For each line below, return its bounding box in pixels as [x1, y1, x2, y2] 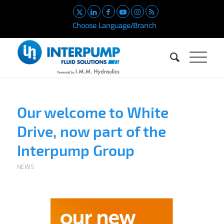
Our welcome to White [16, 103, 168, 121]
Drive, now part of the [16, 122, 166, 140]
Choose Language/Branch [72, 21, 156, 30]
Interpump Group [16, 141, 134, 159]
